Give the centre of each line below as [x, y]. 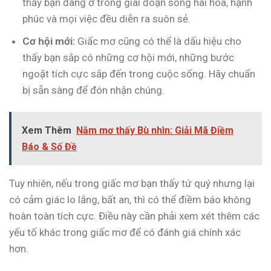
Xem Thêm [47, 130]
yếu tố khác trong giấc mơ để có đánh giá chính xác [125, 232]
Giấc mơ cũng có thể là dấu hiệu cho [158, 41]
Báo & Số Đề [49, 146]
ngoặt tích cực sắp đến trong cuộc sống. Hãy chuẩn [139, 73]
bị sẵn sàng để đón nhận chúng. [94, 90]
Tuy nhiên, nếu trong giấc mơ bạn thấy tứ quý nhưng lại [132, 183]
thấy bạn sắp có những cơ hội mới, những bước [129, 57]
